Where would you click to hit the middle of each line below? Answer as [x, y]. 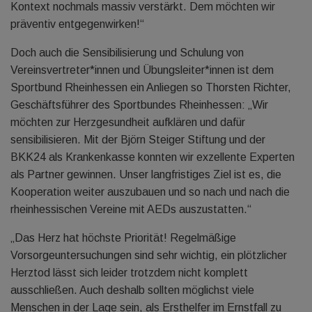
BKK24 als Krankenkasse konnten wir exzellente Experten [153, 157]
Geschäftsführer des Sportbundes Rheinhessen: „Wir [139, 105]
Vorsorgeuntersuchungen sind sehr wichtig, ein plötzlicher [149, 255]
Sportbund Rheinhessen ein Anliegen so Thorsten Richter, [151, 87]
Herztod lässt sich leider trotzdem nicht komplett [129, 273]
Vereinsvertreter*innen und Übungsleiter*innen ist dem [142, 70]
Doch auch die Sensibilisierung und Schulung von [127, 53]
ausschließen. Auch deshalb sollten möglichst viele [132, 290]
